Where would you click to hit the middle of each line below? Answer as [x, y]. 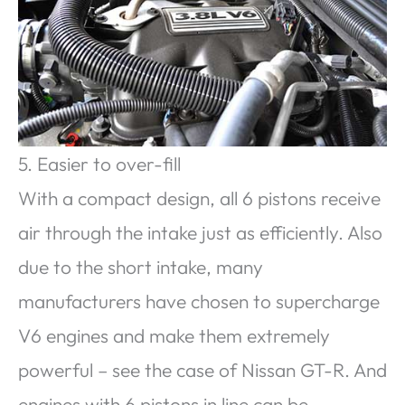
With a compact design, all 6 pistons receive [199, 198]
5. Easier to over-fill [99, 163]
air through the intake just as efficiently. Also [200, 232]
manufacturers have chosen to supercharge [199, 301]
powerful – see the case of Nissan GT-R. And [202, 369]
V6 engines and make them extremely [174, 335]
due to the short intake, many [141, 266]
